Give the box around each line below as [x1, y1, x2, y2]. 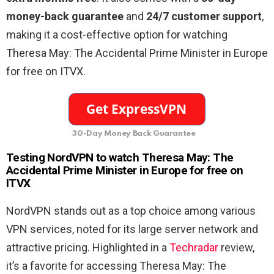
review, [218, 241, 254, 254]
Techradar [169, 241, 218, 254]
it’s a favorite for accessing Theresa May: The [6, 259, 226, 273]
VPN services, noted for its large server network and [6, 223, 258, 236]
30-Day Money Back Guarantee [72, 130, 196, 138]
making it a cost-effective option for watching [6, 28, 228, 42]
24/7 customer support [146, 10, 262, 23]
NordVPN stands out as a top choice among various [6, 204, 256, 218]
